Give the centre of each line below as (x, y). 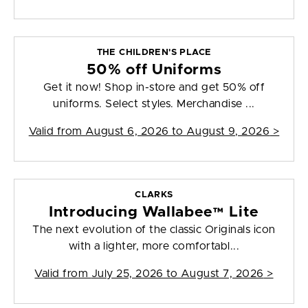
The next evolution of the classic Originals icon (154, 230)
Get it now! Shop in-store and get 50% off (154, 88)
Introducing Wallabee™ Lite (154, 212)
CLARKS (154, 195)
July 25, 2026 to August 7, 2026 (177, 274)
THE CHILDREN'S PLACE (154, 53)
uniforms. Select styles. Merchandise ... (154, 104)
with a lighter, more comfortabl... (154, 246)
